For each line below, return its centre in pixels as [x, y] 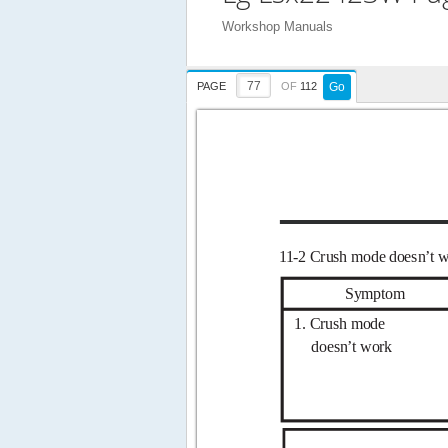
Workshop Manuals [277, 27]
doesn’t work [352, 346]
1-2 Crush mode [335, 257]
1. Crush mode [339, 323]
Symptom [375, 294]
